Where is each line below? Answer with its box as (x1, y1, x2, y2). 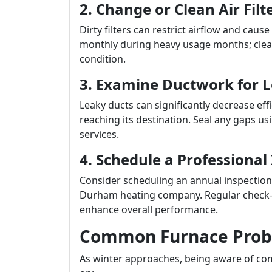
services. (80, 127, 119, 141)
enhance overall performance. (80, 203, 218, 216)
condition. (80, 52, 126, 66)
